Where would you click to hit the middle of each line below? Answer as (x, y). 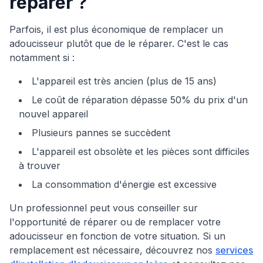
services (234, 250)
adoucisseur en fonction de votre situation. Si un (117, 236)
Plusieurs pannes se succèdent (101, 133)
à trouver (40, 166)
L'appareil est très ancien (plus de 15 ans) (124, 81)
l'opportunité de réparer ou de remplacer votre (115, 222)
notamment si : (42, 58)
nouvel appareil (53, 114)
